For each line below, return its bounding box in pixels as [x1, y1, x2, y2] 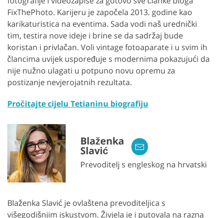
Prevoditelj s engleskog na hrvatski [80, 159, 207, 170]
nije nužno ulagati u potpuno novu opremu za [7, 65, 175, 76]
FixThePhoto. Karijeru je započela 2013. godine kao [7, 6, 192, 18]
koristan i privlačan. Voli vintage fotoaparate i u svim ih [7, 41, 207, 53]
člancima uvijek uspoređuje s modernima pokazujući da [7, 53, 210, 64]
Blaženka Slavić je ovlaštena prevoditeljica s [7, 197, 165, 208]
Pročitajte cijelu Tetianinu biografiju [7, 98, 148, 109]
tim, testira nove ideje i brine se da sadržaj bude [7, 30, 183, 41]
